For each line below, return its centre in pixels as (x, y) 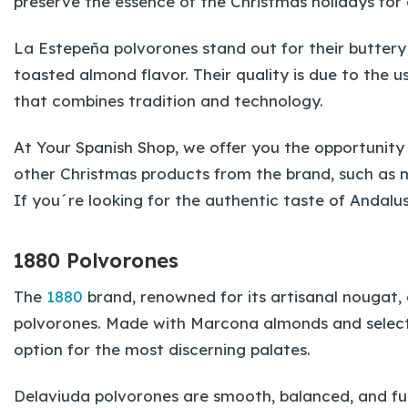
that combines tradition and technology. (168, 101)
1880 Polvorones (96, 260)
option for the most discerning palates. (162, 349)
